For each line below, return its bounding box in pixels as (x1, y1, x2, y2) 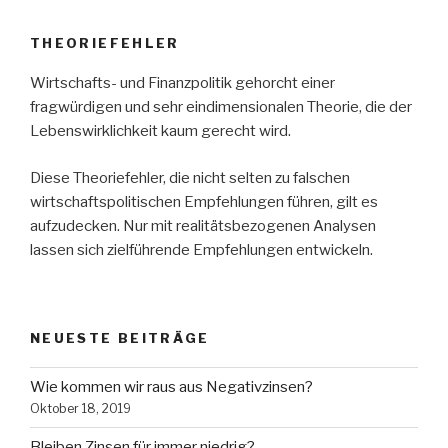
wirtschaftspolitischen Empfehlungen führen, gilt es (30, 192, 378, 211)
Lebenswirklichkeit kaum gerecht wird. (30, 122, 291, 141)
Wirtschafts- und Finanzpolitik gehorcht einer (30, 74, 335, 93)
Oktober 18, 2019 (30, 401, 131, 417)
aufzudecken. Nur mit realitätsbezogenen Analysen (30, 216, 376, 235)
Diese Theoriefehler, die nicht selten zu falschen (30, 168, 350, 187)
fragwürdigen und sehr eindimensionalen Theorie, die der (30, 98, 412, 117)
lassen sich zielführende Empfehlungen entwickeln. (30, 240, 373, 259)
